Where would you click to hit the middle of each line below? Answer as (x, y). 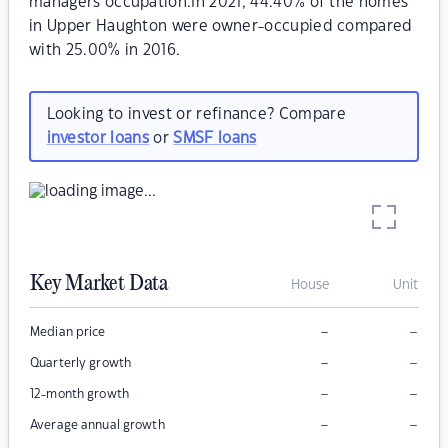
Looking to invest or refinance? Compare (196, 114)
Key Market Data (99, 284)
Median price (68, 332)
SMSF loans (215, 138)
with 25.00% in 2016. (105, 50)
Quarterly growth (81, 363)
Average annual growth (97, 425)
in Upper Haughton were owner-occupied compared (221, 26)
